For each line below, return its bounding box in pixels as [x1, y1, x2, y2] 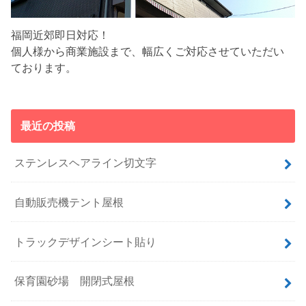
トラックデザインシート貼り [14, 235, 157, 248]
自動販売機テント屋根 [14, 195, 124, 208]
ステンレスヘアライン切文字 [14, 156, 157, 169]
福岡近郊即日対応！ [11, 29, 110, 42]
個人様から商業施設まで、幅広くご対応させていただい [11, 45, 285, 58]
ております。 [11, 61, 77, 74]
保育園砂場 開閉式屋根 [14, 275, 135, 288]
